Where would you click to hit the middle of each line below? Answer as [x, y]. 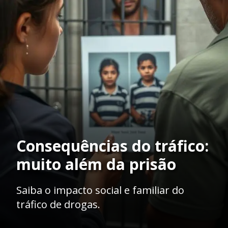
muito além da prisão [96, 164]
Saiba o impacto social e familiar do [100, 190]
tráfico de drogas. [58, 204]
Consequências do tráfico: [112, 146]
